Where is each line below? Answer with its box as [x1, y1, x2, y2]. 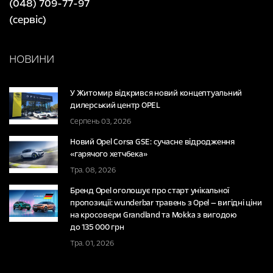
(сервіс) [9, 12, 46, 27]
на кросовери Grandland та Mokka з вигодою [70, 209, 236, 221]
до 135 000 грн [70, 221, 124, 233]
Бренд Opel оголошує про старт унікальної [70, 185, 229, 196]
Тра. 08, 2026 [70, 165, 116, 175]
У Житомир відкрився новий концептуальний [70, 87, 242, 99]
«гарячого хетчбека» [70, 148, 147, 160]
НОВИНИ [9, 51, 54, 67]
